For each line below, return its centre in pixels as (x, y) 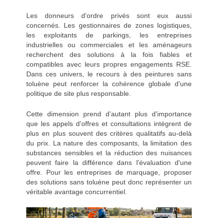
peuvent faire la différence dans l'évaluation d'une (109, 163)
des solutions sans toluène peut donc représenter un (109, 182)
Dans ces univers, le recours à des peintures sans (109, 74)
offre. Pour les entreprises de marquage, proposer (109, 173)
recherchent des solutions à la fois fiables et (109, 55)
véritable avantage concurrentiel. (77, 192)
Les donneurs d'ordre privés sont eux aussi (109, 16)
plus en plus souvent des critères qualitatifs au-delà (109, 134)
